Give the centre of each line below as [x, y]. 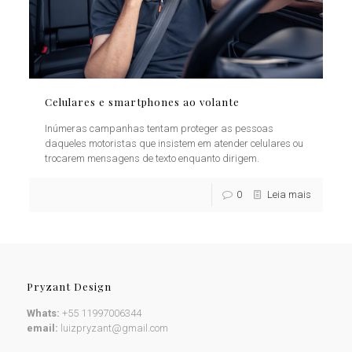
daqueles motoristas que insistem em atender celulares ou [174, 144]
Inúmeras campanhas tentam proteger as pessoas [159, 129]
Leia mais [289, 195]
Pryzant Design [69, 287]
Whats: [43, 313]
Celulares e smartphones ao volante [143, 102]
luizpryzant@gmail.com [114, 328]
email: [42, 328]
